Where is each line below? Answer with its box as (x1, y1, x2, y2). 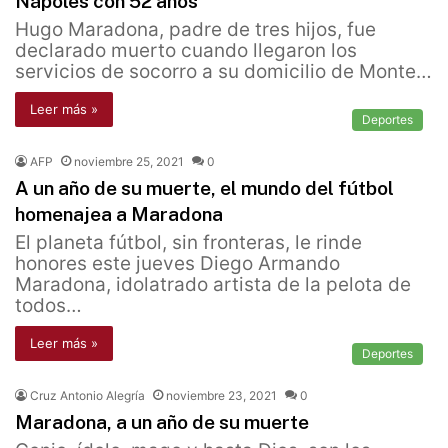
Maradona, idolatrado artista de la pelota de (15, 273, 411, 297)
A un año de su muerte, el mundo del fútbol (15, 177, 394, 200)
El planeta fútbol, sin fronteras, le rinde (15, 231, 362, 255)
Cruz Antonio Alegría (30, 388, 145, 404)
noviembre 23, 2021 (166, 388, 277, 404)
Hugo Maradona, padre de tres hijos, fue (15, 18, 376, 42)
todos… (15, 294, 82, 318)
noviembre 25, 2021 (74, 154, 184, 170)
